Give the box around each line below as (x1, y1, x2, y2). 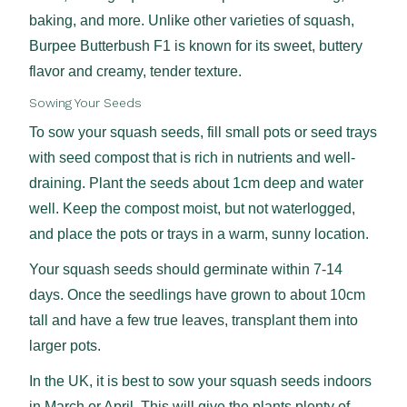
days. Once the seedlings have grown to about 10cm (28, 286, 365, 303)
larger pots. (28, 337, 101, 353)
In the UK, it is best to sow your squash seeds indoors (28, 372, 372, 389)
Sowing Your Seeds (28, 94, 142, 110)
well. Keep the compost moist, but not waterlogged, (28, 201, 355, 217)
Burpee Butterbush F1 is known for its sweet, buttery (28, 38, 362, 55)
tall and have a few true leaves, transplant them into (28, 312, 358, 328)
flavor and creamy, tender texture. (28, 64, 242, 80)
